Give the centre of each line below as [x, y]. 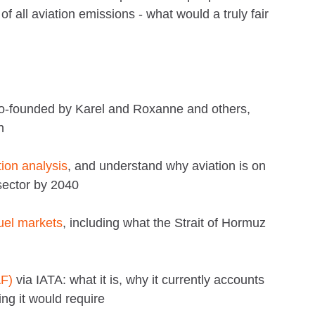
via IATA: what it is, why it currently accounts [139, 279]
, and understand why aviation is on [167, 166]
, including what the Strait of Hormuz [164, 223]
